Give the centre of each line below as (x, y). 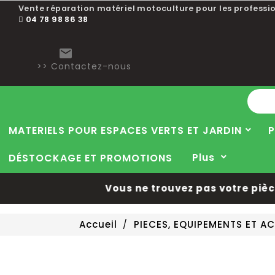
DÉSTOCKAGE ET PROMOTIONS (91, 158)
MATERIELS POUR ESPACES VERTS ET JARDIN (125, 130)
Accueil (98, 224)
